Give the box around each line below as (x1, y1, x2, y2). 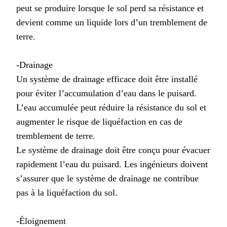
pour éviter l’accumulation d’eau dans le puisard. (16, 88, 197, 98)
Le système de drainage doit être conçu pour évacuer (16, 144, 210, 155)
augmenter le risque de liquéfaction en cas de (16, 116, 182, 127)
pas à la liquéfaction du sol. (16, 187, 118, 198)
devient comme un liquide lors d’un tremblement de (16, 17, 207, 27)
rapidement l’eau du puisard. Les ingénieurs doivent (16, 159, 208, 169)
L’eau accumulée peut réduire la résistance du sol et (16, 102, 206, 112)
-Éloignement (16, 215, 66, 226)
